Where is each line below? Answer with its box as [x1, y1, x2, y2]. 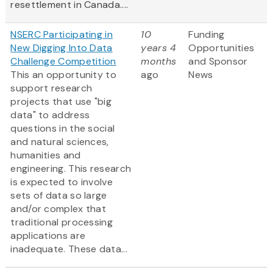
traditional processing [10, 216, 113, 229]
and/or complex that [10, 202, 107, 216]
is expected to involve [10, 175, 113, 189]
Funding [188, 28, 225, 41]
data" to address [10, 108, 90, 122]
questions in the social [10, 122, 115, 135]
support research [10, 82, 93, 95]
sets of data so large [10, 189, 107, 202]
